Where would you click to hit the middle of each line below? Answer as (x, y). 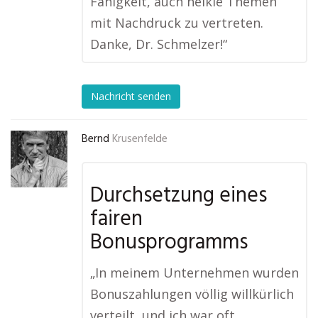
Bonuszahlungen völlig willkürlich (192, 294)
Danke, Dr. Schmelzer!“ (159, 44)
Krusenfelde (140, 139)
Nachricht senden (131, 97)
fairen (116, 219)
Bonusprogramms (169, 243)
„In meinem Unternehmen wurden (194, 273)
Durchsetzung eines (179, 196)
